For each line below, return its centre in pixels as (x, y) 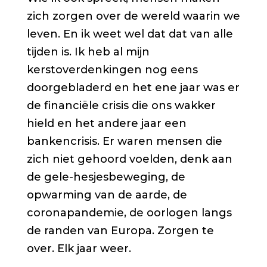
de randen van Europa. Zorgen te (120, 231)
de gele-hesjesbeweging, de (106, 177)
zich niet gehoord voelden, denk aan (129, 159)
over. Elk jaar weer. (79, 249)
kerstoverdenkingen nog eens (112, 70)
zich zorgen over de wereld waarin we (133, 16)
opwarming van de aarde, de (107, 195)
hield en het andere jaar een (106, 124)
